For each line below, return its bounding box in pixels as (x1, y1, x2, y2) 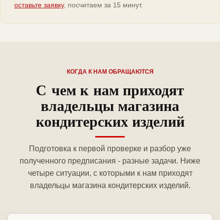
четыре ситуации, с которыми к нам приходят (27, 169, 192, 178)
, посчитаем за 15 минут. (64, 1, 143, 9)
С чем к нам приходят (36, 79, 184, 101)
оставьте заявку (14, 1, 64, 9)
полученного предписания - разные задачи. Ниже (20, 157, 200, 165)
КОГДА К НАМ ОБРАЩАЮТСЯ (66, 68, 154, 76)
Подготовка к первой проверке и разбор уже (29, 144, 191, 153)
